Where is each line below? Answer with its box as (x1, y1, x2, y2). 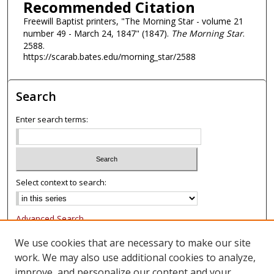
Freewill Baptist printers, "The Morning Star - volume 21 (23, 15, 243, 27)
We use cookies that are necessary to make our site (15, 236, 251, 250)
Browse (16, 254, 60, 272)
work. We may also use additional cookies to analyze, (15, 251, 256, 264)
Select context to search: (16, 176, 107, 188)
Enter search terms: (16, 114, 89, 125)
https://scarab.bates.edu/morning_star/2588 (23, 50, 196, 62)
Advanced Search (16, 212, 84, 224)
